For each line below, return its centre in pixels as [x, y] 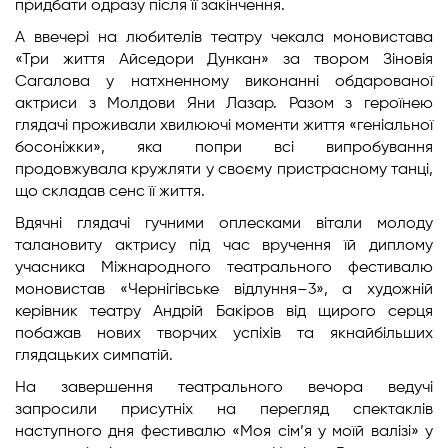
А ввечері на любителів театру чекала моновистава [224, 38]
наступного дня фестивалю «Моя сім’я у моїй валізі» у [224, 432]
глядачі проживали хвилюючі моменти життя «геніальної [224, 126]
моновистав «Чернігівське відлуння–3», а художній [224, 290]
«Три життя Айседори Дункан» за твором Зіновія [224, 60]
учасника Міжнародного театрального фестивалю [224, 268]
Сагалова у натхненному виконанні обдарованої [224, 82]
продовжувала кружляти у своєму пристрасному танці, [224, 170]
